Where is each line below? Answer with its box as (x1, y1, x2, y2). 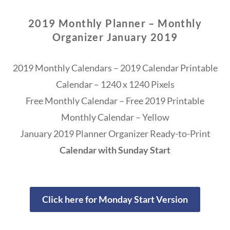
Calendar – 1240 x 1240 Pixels (55, 79, 175, 90)
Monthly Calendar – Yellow (61, 111, 169, 123)
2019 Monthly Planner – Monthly (28, 17, 202, 30)
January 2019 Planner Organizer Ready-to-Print (20, 128, 210, 140)
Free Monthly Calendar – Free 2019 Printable (26, 95, 204, 107)
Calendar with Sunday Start (60, 144, 170, 156)
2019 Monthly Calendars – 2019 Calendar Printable (12, 62, 218, 74)
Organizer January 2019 (52, 31, 178, 44)
